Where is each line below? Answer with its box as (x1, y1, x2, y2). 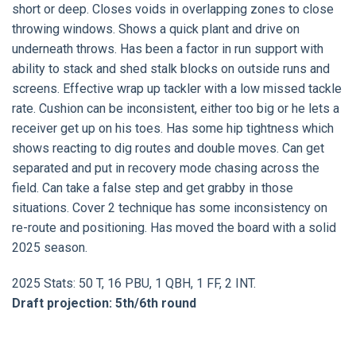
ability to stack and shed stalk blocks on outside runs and (12, 60, 330, 76)
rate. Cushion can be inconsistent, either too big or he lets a (12, 100, 339, 116)
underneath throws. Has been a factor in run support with (12, 41, 323, 56)
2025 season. (12, 239, 87, 255)
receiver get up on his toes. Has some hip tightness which (12, 120, 334, 136)
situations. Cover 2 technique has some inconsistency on (12, 199, 327, 215)
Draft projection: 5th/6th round (12, 295, 196, 311)
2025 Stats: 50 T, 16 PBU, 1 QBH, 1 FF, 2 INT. (12, 275, 256, 291)
